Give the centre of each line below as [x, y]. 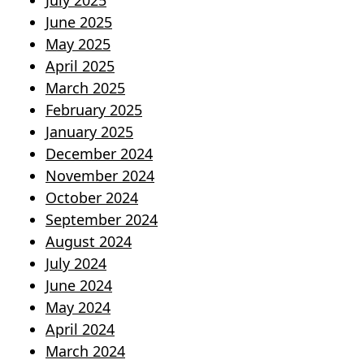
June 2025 [79, 22]
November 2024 [100, 176]
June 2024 [79, 286]
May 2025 [78, 44]
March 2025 [85, 88]
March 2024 [85, 351]
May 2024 [78, 308]
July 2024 [76, 264]
